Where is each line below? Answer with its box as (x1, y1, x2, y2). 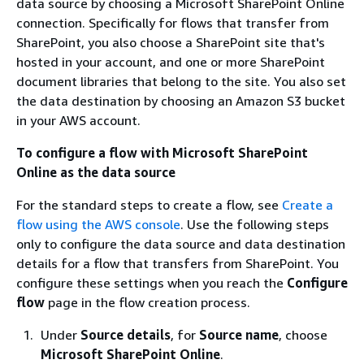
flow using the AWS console (16, 215, 180, 232)
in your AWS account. (16, 111, 141, 128)
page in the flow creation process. (45, 293, 250, 310)
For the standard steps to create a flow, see (16, 196, 282, 213)
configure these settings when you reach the (16, 274, 287, 291)
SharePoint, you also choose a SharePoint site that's (16, 33, 325, 50)
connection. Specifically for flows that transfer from (16, 14, 329, 31)
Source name (199, 326, 279, 343)
